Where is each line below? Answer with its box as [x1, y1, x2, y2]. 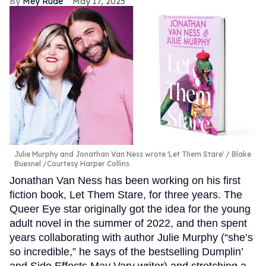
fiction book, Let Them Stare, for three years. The [9, 188, 242, 201]
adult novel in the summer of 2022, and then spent [9, 217, 247, 229]
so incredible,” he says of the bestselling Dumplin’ [9, 245, 243, 258]
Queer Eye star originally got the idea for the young [9, 202, 251, 215]
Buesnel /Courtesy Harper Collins [14, 159, 129, 168]
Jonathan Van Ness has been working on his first [9, 174, 240, 186]
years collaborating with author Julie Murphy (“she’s [9, 231, 253, 243]
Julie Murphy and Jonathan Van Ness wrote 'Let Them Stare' [14, 149, 224, 159]
